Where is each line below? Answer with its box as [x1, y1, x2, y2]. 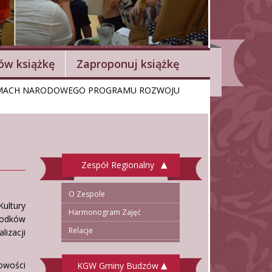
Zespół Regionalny [81, 158, 154, 171]
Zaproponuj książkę [76, 56, 179, 71]
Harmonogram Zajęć [69, 206, 141, 217]
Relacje [69, 225, 93, 236]
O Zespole [69, 188, 105, 199]
